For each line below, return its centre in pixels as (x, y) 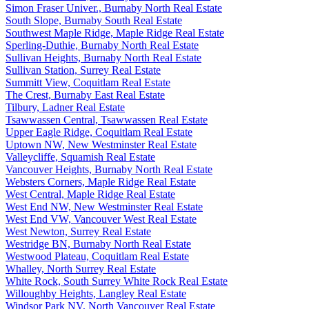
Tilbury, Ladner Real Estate (65, 108)
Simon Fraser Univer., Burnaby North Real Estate (114, 8)
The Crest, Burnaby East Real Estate (85, 95)
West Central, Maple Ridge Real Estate (90, 195)
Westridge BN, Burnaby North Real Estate (98, 244)
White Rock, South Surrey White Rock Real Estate (117, 281)
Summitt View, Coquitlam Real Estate (88, 83)
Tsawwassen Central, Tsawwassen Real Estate (107, 120)
